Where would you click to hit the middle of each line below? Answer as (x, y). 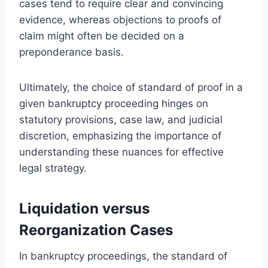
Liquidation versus (84, 208)
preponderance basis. (71, 52)
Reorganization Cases (96, 230)
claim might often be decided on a (102, 36)
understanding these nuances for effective (121, 152)
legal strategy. (53, 168)
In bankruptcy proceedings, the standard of (123, 256)
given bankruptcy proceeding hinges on (114, 103)
